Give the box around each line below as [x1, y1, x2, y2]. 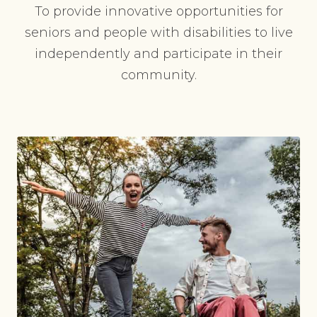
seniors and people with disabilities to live [24, 25, 293, 40]
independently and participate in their [35, 46, 282, 62]
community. [120, 67, 197, 83]
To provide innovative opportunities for [34, 4, 283, 19]
